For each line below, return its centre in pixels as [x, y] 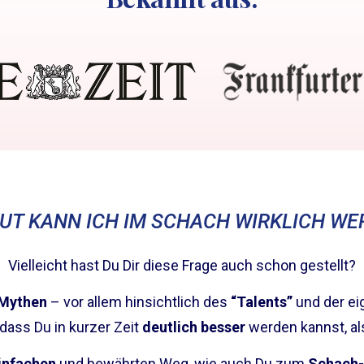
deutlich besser [193, 327]
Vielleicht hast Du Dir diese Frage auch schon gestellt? [182, 265]
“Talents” [261, 302]
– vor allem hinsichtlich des [139, 302]
